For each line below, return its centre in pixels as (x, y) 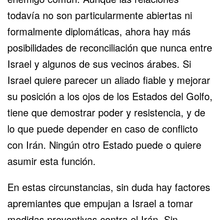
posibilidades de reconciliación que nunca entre (110, 47)
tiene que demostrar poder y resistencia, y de (106, 112)
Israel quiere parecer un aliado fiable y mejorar (109, 80)
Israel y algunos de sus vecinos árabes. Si (99, 63)
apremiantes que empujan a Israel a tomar (100, 203)
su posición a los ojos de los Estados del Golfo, (110, 96)
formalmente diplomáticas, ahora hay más (99, 31)
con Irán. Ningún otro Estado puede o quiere (104, 144)
